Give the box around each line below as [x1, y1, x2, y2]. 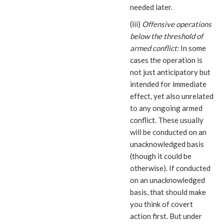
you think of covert [130, 199, 193, 209]
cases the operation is [130, 55, 202, 65]
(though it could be [130, 151, 191, 161]
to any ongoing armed [130, 103, 202, 113]
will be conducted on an [130, 127, 206, 137]
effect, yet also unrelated [130, 91, 213, 101]
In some [180, 43, 206, 53]
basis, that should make [130, 187, 206, 197]
